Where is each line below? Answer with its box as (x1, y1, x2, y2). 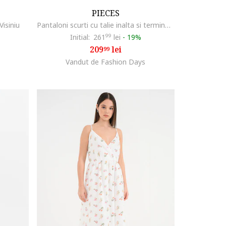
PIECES (91, 7, 120, 19)
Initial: (70, 32, 90, 42)
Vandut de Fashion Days (66, 56, 146, 67)
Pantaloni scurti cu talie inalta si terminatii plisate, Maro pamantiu (164, 20, 171, 30)
